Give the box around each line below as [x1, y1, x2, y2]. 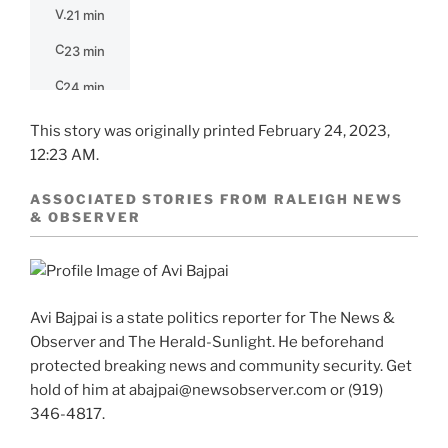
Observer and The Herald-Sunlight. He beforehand [30, 332, 384, 351]
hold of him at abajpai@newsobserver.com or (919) [30, 380, 383, 399]
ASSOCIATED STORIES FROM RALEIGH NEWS [30, 190, 404, 207]
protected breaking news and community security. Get [30, 356, 412, 375]
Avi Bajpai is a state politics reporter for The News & [30, 308, 395, 327]
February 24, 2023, [258, 122, 390, 141]
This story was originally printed [30, 122, 258, 141]
